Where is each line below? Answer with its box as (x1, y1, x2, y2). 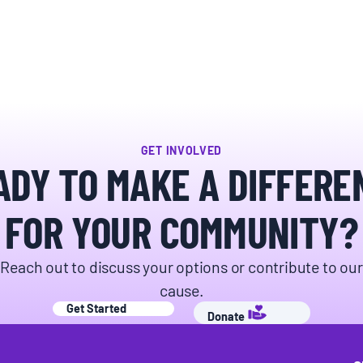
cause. (160, 279, 203, 300)
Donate (207, 307, 245, 323)
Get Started (66, 299, 126, 315)
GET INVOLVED (140, 142, 223, 157)
